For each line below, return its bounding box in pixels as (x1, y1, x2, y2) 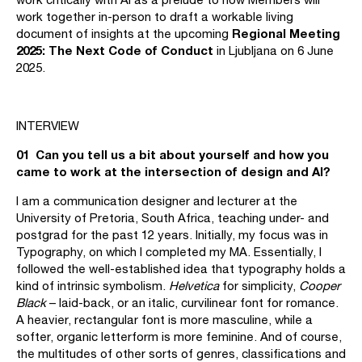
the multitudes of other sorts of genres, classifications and (16, 347, 346, 360)
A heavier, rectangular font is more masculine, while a (16, 313, 313, 326)
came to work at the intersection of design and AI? (16, 164, 330, 179)
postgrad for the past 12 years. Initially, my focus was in (16, 228, 328, 242)
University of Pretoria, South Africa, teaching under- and (16, 211, 329, 225)
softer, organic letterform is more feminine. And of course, (16, 330, 342, 343)
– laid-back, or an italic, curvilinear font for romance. (46, 296, 339, 309)
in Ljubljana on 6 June (213, 44, 334, 57)
